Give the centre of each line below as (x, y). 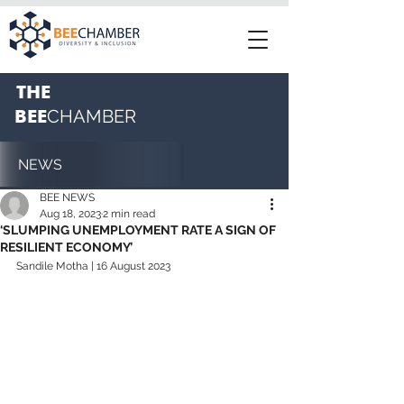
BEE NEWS (67, 197)
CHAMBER (92, 116)
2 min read (129, 214)
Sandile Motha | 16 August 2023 (93, 266)
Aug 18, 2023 (70, 214)
